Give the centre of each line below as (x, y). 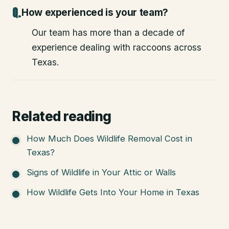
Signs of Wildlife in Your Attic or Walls (101, 172)
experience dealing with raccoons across (117, 47)
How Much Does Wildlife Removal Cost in (109, 138)
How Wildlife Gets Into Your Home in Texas (113, 192)
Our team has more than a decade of (108, 32)
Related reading (62, 116)
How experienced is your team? (95, 12)
